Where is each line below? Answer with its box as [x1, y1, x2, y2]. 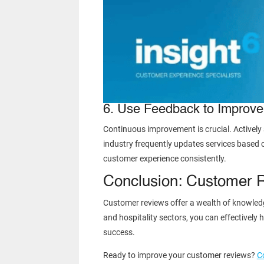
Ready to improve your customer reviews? [103, 250, 257, 260]
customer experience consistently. [103, 154, 226, 164]
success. [103, 227, 135, 237]
